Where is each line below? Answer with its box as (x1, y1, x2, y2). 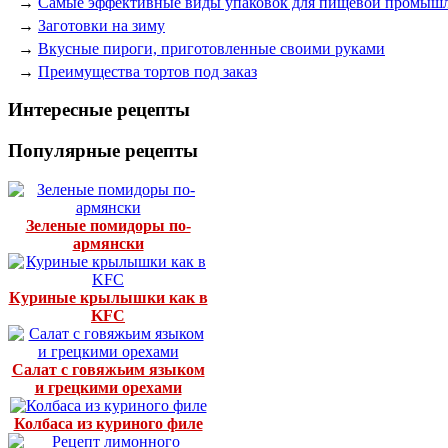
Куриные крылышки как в (8, 288, 208, 306)
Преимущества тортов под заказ (38, 62, 257, 80)
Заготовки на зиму (38, 16, 165, 34)
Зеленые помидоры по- (25, 216, 191, 234)
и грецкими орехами (34, 378, 182, 396)
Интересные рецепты (8, 99, 190, 121)
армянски (72, 234, 144, 252)
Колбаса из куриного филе (13, 414, 203, 432)
